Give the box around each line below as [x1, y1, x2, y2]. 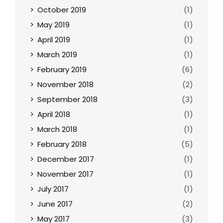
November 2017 [37, 168, 94, 179]
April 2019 [37, 34, 70, 45]
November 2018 [37, 79, 94, 90]
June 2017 [37, 198, 73, 209]
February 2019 [37, 64, 87, 75]
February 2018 [37, 138, 87, 149]
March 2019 [37, 49, 77, 60]
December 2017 [37, 153, 94, 164]
